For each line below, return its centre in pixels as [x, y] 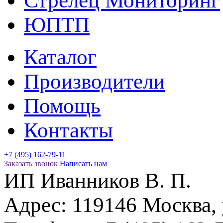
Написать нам [83, 163]
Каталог [60, 57]
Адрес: [38, 205]
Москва [177, 205]
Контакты [68, 130]
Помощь [62, 106]
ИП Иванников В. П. [98, 180]
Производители [94, 81]
